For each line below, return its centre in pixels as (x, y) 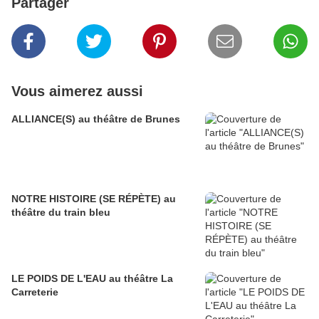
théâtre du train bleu (61, 212)
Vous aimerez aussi (77, 91)
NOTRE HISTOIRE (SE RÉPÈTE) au (94, 198)
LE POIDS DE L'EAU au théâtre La (92, 278)
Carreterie (35, 292)
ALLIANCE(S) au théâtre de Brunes (96, 119)
